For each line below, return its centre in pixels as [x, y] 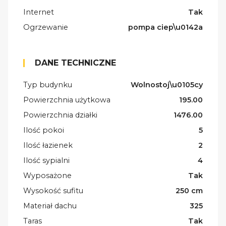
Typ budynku [48, 84]
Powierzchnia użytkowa [67, 100]
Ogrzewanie [46, 27]
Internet [39, 12]
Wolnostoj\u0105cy [167, 84]
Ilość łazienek [48, 145]
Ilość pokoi [44, 130]
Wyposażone [47, 175]
